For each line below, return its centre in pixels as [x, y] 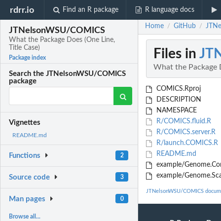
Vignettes [25, 123]
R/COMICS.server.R [185, 132]
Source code [30, 178]
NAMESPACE [175, 111]
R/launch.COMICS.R [186, 143]
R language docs [169, 10]
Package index [28, 58]
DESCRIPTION [178, 100]
